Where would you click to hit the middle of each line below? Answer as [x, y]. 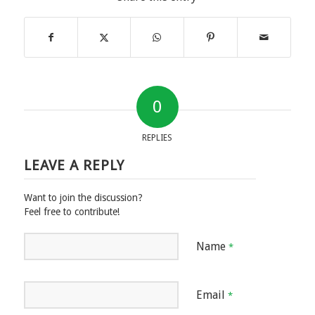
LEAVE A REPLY [74, 165]
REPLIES [157, 137]
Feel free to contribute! [71, 211]
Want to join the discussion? [83, 197]
